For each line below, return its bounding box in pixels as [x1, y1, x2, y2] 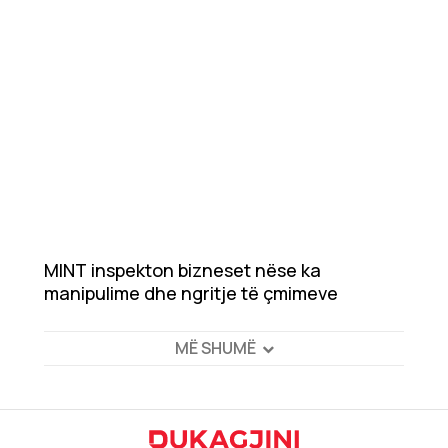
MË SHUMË [174, 337, 256, 360]
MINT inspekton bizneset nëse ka [44, 258, 321, 283]
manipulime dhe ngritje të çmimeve [44, 281, 338, 306]
